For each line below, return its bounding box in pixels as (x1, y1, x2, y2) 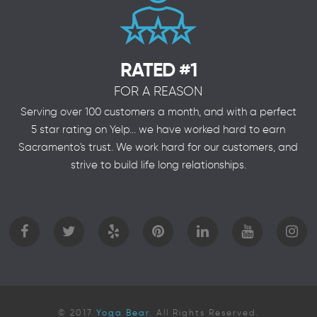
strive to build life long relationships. (70, 158, 246, 171)
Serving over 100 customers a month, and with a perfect (20, 105, 296, 118)
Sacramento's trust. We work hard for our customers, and (18, 140, 299, 154)
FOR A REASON (114, 83, 203, 99)
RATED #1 (120, 57, 197, 82)
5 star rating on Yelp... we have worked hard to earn (31, 122, 286, 136)
